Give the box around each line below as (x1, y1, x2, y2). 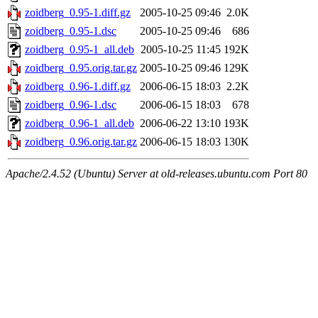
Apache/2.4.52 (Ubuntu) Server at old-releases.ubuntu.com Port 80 (6, 168, 307, 180)
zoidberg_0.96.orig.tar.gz (25, 136, 137, 148)
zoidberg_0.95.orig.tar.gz (25, 62, 137, 75)
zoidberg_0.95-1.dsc (25, 25, 116, 38)
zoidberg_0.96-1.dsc (25, 99, 116, 111)
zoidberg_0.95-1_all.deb (25, 43, 134, 56)
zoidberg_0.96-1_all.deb (25, 117, 134, 130)
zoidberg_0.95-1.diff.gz (25, 6, 131, 19)
